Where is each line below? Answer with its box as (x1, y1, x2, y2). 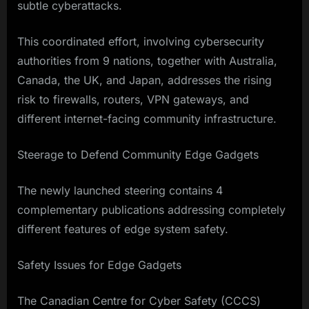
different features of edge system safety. (17, 222, 232, 237)
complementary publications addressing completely (17, 203, 286, 217)
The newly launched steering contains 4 (17, 183, 223, 198)
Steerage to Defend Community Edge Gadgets (17, 148, 259, 162)
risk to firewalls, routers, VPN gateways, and (17, 92, 249, 107)
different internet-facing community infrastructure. (17, 112, 277, 126)
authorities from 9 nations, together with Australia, (17, 54, 277, 68)
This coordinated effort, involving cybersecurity (17, 34, 264, 49)
